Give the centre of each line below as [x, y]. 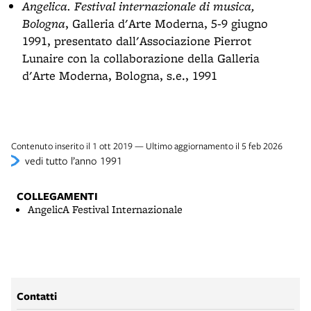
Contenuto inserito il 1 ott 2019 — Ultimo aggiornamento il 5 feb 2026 [147, 145]
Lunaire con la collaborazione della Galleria [141, 58]
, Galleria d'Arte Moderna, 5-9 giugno [167, 23]
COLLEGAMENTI [57, 196]
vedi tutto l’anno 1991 [74, 160]
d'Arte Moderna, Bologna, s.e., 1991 [120, 75]
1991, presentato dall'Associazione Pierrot [137, 40]
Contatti [37, 296]
